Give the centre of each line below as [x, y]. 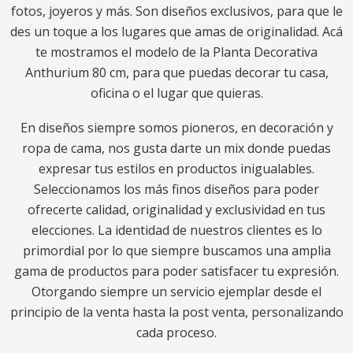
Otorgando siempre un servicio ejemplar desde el [176, 292]
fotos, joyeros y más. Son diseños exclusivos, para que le [176, 11]
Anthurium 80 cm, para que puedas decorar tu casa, [176, 72]
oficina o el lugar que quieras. [176, 93]
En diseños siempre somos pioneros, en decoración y [176, 128]
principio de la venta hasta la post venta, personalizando [176, 312]
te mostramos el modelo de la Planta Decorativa [176, 52]
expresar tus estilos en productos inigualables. [176, 169]
